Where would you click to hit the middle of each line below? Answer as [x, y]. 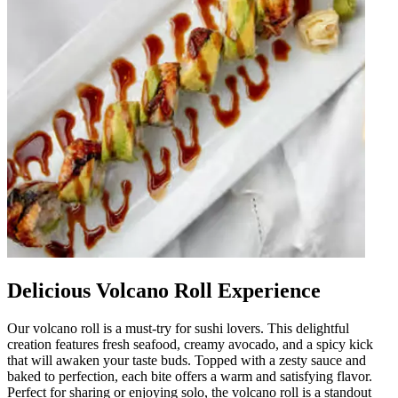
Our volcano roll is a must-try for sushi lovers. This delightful [178, 329]
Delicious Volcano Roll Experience [164, 291]
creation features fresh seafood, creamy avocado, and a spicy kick [190, 345]
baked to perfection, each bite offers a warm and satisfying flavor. [190, 377]
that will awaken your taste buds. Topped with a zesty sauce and [187, 361]
